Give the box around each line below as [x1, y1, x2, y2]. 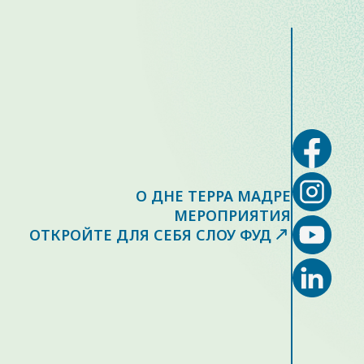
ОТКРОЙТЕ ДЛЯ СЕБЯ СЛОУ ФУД [29, 224, 272, 245]
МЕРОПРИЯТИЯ [174, 205, 292, 225]
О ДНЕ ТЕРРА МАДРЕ [136, 185, 292, 206]
